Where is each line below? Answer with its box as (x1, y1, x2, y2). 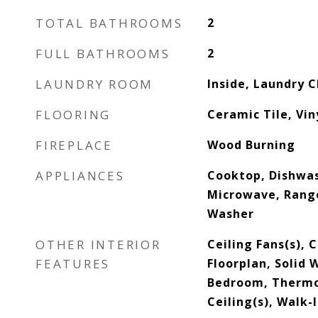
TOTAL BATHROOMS (35, 15, 183, 31)
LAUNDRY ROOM (35, 76, 153, 92)
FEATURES (35, 256, 110, 272)
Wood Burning (207, 137, 295, 153)
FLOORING (35, 106, 111, 123)
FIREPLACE (35, 137, 113, 153)
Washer (207, 206, 254, 221)
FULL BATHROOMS (35, 45, 170, 62)
